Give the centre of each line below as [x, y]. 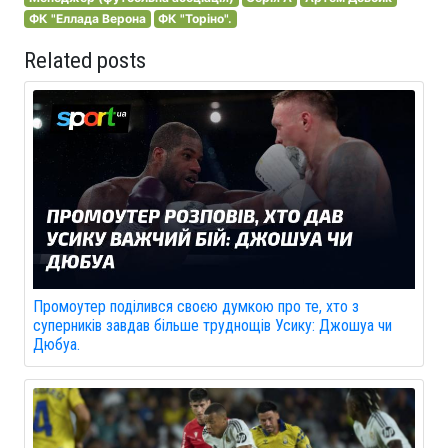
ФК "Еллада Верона [87, 18]
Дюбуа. [56, 345]
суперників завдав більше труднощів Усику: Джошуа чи [212, 326]
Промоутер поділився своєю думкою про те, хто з [196, 307]
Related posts [85, 60]
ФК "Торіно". [195, 18]
